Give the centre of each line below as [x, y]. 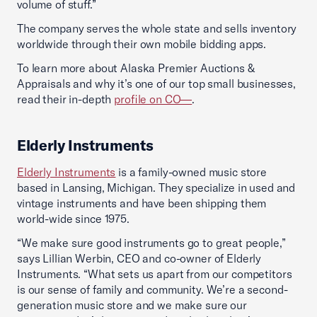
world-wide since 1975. [73, 219]
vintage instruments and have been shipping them [142, 203]
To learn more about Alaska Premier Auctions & [136, 68]
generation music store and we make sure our [132, 305]
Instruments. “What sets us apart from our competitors [155, 274]
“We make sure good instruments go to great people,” [151, 243]
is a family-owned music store [191, 172]
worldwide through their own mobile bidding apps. [142, 44]
